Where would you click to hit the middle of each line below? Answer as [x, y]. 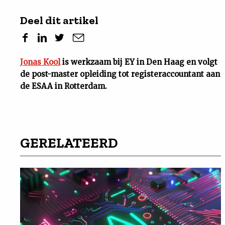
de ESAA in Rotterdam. [64, 86]
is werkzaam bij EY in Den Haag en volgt [139, 62]
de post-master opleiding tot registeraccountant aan [120, 74]
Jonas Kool [40, 62]
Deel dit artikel [59, 20]
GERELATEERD [69, 143]
